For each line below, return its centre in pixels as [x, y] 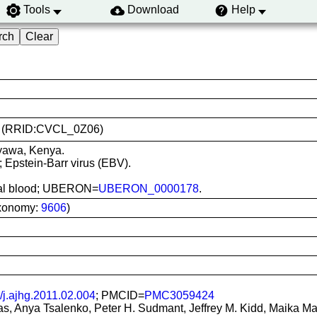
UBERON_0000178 [149, 189]
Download [153, 10]
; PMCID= [120, 295]
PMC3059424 [179, 295]
